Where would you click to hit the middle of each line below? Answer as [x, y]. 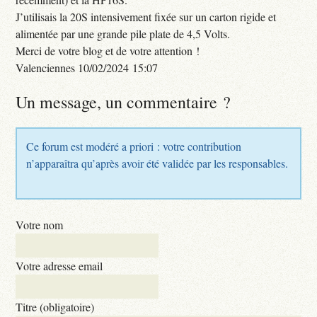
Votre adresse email [59, 265]
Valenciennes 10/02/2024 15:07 [87, 67]
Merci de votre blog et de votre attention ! [108, 50]
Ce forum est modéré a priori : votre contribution [134, 146]
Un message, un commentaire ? [123, 102]
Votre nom [40, 224]
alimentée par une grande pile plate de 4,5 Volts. [123, 33]
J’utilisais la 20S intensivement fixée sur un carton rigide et [146, 16]
